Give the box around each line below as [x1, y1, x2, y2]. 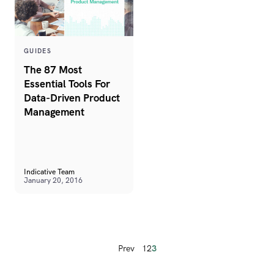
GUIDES [24, 47, 51, 56]
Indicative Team [24, 167, 75, 177]
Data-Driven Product [24, 91, 120, 105]
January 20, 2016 [24, 176, 83, 186]
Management [24, 105, 84, 119]
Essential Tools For [24, 77, 110, 91]
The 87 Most [24, 63, 82, 77]
